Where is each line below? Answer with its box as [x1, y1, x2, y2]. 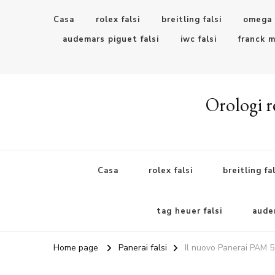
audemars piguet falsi [63, 34, 159, 45]
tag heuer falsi [156, 205, 222, 217]
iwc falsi [180, 34, 217, 45]
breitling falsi [161, 14, 222, 25]
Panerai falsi [118, 242, 167, 254]
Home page [53, 242, 98, 254]
